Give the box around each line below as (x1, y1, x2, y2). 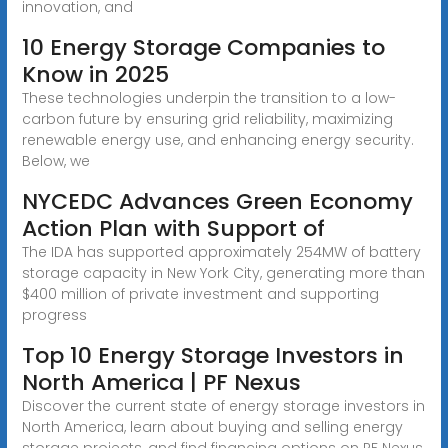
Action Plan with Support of (21, 212, 325, 244)
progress (21, 304, 87, 325)
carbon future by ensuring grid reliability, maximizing (21, 108, 393, 129)
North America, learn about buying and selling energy (21, 416, 403, 437)
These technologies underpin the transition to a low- (21, 87, 396, 108)
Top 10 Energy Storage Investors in (21, 339, 404, 371)
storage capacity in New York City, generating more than (21, 262, 425, 283)
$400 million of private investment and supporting (21, 283, 379, 304)
